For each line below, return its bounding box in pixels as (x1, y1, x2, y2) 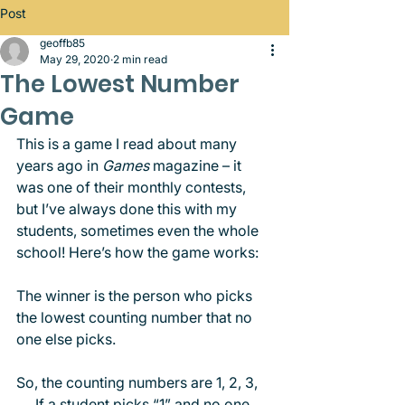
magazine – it (149, 156, 245, 174)
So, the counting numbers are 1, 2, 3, (16, 373, 261, 391)
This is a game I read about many (16, 135, 240, 153)
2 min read (113, 52, 167, 66)
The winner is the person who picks (16, 287, 256, 305)
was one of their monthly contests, (16, 178, 250, 196)
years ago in (16, 156, 102, 174)
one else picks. (16, 330, 116, 348)
